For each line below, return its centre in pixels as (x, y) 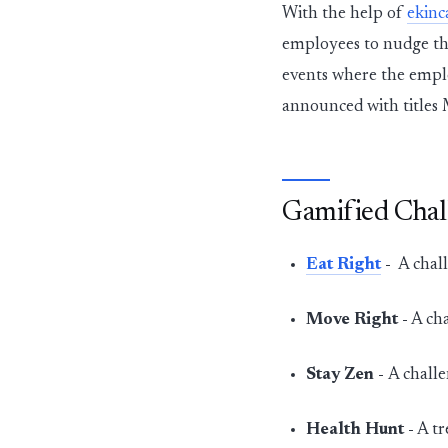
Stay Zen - (346, 375)
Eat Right (343, 265)
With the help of (344, 14)
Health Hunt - (359, 430)
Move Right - (356, 320)
